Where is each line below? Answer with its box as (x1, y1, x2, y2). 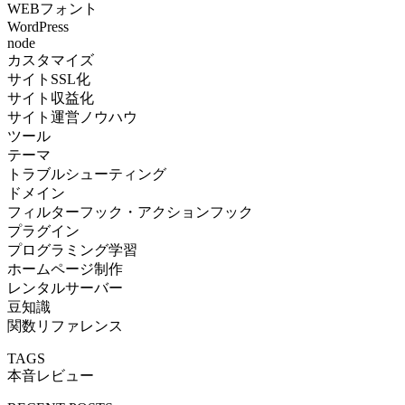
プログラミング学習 (7, 241, 137, 258)
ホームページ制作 (7, 260, 123, 277)
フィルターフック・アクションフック (7, 203, 253, 220)
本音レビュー (7, 367, 94, 383)
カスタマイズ (7, 52, 94, 68)
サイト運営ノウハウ (7, 108, 137, 125)
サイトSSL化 (7, 71, 90, 87)
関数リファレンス (7, 317, 123, 334)
